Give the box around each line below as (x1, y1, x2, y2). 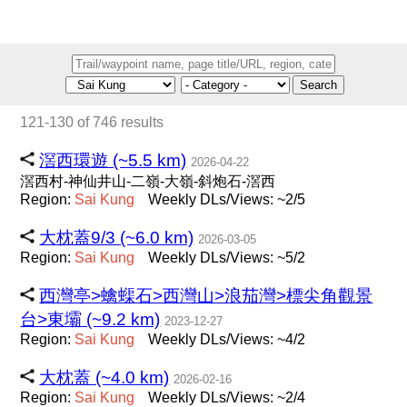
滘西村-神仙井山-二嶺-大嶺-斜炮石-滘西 (20, 174, 276, 189)
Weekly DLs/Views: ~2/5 (148, 192, 306, 207)
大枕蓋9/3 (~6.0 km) (39, 228, 194, 247)
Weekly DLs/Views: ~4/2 (148, 332, 306, 347)
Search (300, 78, 338, 92)
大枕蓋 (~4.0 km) (39, 368, 170, 387)
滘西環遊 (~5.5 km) (39, 151, 187, 170)
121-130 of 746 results (20, 114, 164, 130)
